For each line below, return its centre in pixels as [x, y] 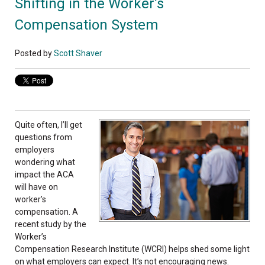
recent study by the [51, 224]
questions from [43, 137]
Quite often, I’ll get [49, 125]
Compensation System [87, 25]
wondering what [45, 162]
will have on [36, 187]
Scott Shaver [78, 53]
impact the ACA [44, 174]
